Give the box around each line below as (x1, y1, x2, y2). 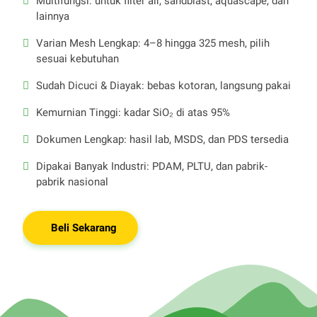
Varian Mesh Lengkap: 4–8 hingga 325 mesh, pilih (36, 37, 270, 50)
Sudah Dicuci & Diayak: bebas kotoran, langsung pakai (36, 79, 292, 93)
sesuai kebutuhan (36, 52, 120, 66)
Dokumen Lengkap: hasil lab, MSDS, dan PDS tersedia (36, 133, 289, 146)
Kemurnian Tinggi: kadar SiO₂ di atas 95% (36, 106, 231, 120)
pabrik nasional (36, 175, 109, 189)
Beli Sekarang (51, 221, 117, 235)
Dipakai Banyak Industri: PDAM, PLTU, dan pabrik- (36, 160, 268, 173)
